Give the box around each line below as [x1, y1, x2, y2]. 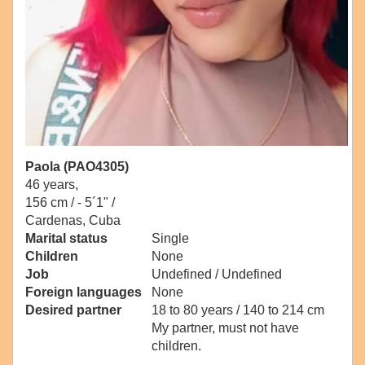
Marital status [25, 231, 108, 246]
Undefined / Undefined [152, 267, 282, 282]
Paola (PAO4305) [25, 160, 129, 174]
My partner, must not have [152, 321, 299, 336]
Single [152, 231, 189, 246]
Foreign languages [25, 285, 142, 300]
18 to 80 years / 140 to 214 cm [152, 303, 324, 318]
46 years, [25, 178, 78, 192]
